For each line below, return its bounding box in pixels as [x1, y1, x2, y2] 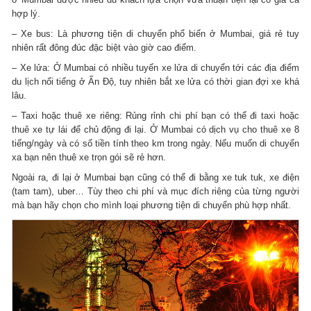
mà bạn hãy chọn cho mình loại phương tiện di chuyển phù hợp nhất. [12, 200, 292, 211]
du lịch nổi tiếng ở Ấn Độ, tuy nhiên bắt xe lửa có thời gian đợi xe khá [12, 76, 299, 87]
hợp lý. [12, 8, 44, 19]
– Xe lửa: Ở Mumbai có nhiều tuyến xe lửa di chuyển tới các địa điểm [12, 62, 299, 74]
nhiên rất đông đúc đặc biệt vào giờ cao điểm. [12, 42, 197, 53]
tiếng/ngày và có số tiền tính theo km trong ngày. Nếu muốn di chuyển [12, 138, 299, 149]
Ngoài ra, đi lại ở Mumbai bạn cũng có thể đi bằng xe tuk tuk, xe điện [12, 172, 299, 183]
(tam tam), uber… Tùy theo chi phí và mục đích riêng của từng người [12, 186, 299, 197]
